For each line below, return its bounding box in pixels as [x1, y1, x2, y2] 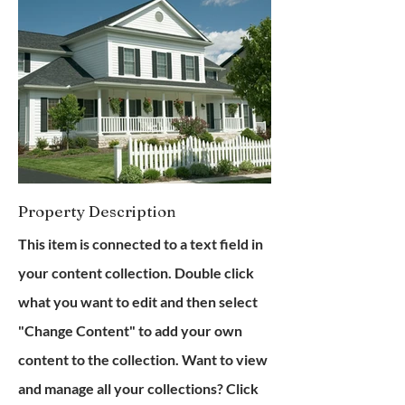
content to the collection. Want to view [18, 351, 268, 368]
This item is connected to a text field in [18, 235, 263, 252]
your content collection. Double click [18, 264, 254, 281]
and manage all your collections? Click [18, 380, 259, 397]
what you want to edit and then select [18, 293, 258, 310]
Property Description [18, 202, 176, 221]
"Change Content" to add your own [18, 322, 242, 339]
